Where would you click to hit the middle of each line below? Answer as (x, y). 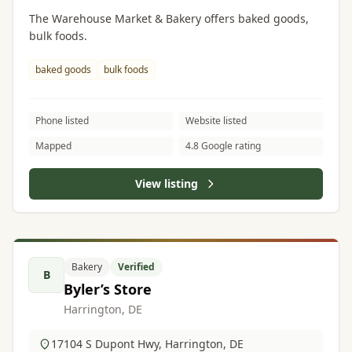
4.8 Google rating (223, 146)
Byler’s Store (108, 289)
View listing (167, 183)
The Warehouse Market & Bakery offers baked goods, (169, 18)
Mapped (53, 146)
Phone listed (62, 121)
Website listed (216, 121)
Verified (136, 267)
